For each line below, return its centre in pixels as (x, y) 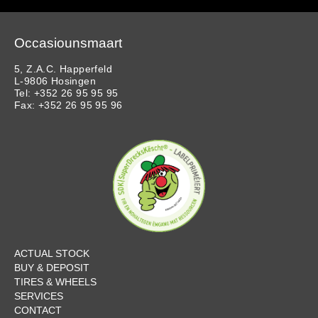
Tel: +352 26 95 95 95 (66, 93)
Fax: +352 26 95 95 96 (68, 105)
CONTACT (38, 311)
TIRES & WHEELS (55, 282)
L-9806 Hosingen (55, 81)
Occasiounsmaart (68, 43)
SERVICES (39, 296)
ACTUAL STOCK (52, 254)
